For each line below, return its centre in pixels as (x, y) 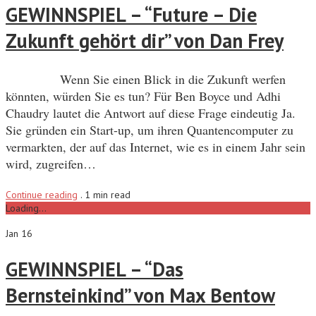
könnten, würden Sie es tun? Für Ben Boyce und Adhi (143, 96)
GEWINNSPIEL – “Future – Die (131, 15)
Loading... (26, 208)
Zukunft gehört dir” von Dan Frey (145, 41)
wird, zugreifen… (51, 163)
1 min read (108, 194)
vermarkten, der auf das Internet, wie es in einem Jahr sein (156, 146)
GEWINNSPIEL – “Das (95, 269)
